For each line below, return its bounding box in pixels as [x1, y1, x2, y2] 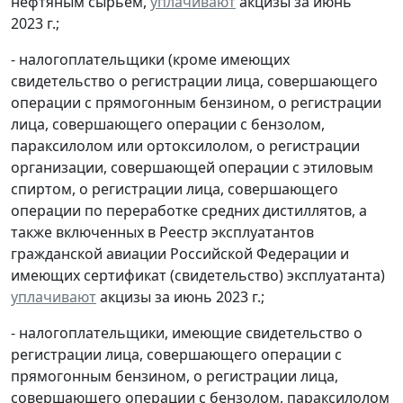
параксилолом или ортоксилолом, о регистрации [11, 135, 360, 156]
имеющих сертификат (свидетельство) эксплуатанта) [11, 264, 385, 285]
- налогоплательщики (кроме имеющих [11, 49, 290, 69]
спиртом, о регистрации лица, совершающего [11, 178, 338, 199]
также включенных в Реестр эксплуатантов [11, 221, 314, 242]
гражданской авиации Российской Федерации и [11, 243, 349, 264]
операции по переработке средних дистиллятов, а [11, 200, 367, 220]
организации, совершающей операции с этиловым [11, 157, 373, 177]
